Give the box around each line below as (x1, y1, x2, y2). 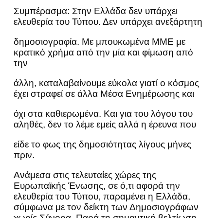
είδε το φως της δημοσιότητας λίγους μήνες (14, 139, 191, 149)
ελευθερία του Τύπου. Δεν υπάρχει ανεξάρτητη (14, 17, 202, 27)
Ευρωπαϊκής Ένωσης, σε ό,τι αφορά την (14, 181, 180, 191)
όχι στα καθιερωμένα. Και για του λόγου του (14, 109, 193, 119)
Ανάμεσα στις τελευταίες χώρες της (14, 170, 156, 180)
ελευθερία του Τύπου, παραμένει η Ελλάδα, (14, 191, 190, 201)
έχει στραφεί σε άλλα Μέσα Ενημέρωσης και (14, 89, 194, 99)
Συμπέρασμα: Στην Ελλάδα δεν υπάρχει (14, 6, 178, 16)
